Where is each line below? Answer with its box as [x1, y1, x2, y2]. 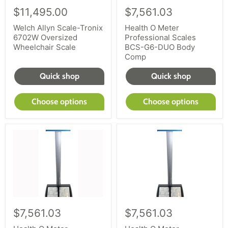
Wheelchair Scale [13, 42, 76, 52]
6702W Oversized [13, 32, 77, 42]
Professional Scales [125, 32, 196, 42]
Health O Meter [125, 22, 179, 33]
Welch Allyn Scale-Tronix [13, 22, 103, 33]
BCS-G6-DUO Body [125, 42, 195, 52]
